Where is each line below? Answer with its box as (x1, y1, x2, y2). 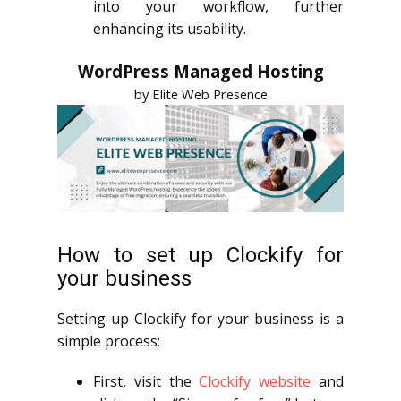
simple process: (57, 330, 160, 351)
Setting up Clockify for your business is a (57, 308, 344, 328)
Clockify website (199, 371, 311, 391)
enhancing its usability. (93, 18, 246, 38)
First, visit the (93, 371, 200, 391)
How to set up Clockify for (57, 242, 344, 268)
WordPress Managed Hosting (77, 59, 324, 82)
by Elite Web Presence (133, 84, 268, 103)
